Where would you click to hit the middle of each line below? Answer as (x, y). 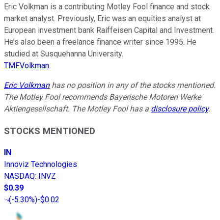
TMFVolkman (27, 65)
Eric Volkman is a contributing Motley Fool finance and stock (107, 6)
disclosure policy (179, 109)
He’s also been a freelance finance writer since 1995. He (100, 42)
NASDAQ (19, 176)
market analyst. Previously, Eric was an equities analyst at (102, 18)
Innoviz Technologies (41, 165)
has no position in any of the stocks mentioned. (133, 85)
